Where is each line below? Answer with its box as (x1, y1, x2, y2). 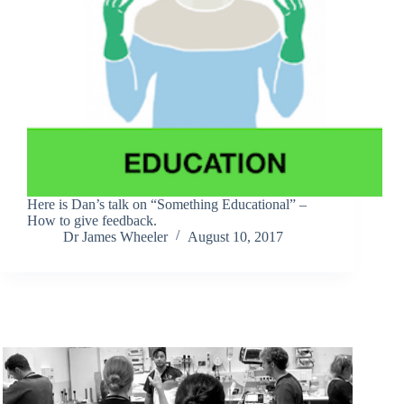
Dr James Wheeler (63, 229, 168, 245)
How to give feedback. (27, 213, 157, 229)
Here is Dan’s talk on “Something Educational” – (27, 197, 307, 213)
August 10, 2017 (188, 229, 283, 245)
